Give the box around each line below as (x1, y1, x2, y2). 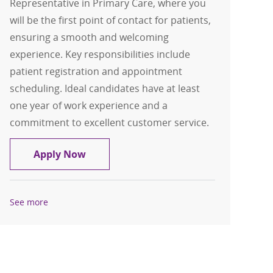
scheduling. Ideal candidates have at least (10, 82, 200, 96)
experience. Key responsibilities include (10, 48, 191, 62)
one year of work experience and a (10, 99, 168, 113)
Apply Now (34, 147, 87, 161)
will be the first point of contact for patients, (10, 13, 211, 27)
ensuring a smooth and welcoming (10, 30, 169, 44)
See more (10, 196, 49, 208)
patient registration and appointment (10, 65, 183, 79)
